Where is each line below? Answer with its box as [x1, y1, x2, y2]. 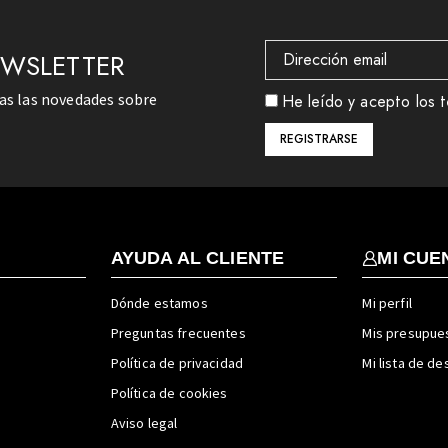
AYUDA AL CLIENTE [110, 248, 285, 269]
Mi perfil [362, 294, 412, 313]
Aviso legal [110, 414, 178, 433]
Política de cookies [110, 384, 228, 403]
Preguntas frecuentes [110, 324, 246, 343]
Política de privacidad [110, 354, 244, 373]
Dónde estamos [110, 294, 208, 313]
